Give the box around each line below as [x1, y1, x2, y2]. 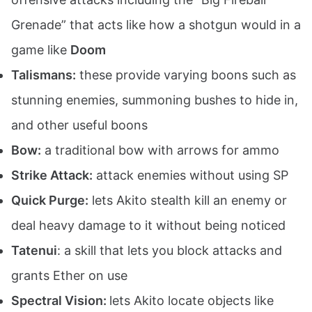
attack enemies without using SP [93, 167, 288, 182]
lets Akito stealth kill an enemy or [88, 192, 287, 208]
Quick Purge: [11, 192, 88, 208]
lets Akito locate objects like [109, 292, 274, 308]
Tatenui [11, 242, 57, 258]
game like [11, 42, 70, 57]
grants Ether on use [11, 267, 127, 283]
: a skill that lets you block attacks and [57, 242, 282, 258]
